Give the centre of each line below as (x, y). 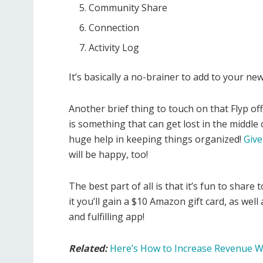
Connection (114, 27)
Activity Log (114, 47)
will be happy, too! (108, 154)
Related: (89, 248)
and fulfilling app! (107, 216)
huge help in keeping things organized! (156, 139)
